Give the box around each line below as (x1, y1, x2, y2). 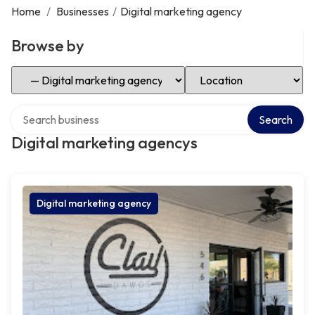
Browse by (11, 36, 84, 56)
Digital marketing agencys (11, 133, 198, 153)
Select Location (184, 64, 261, 78)
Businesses (56, 4, 109, 18)
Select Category (11, 64, 91, 78)
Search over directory (11, 103, 115, 117)
